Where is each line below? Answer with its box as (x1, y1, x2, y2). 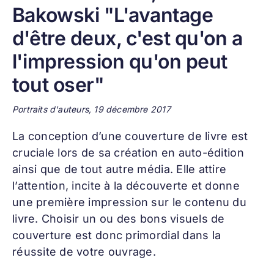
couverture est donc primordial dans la (12, 228, 221, 242)
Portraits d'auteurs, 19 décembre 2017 (12, 103, 171, 114)
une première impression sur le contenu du (12, 195, 247, 209)
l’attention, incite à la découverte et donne (12, 179, 240, 192)
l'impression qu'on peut (12, 49, 228, 73)
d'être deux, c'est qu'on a (12, 26, 243, 50)
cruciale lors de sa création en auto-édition (12, 146, 244, 159)
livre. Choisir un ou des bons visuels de (12, 212, 225, 225)
